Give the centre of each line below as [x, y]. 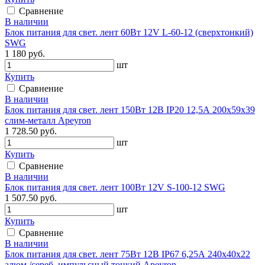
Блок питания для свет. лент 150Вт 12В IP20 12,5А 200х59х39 [130, 109]
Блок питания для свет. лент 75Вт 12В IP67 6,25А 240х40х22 [127, 254]
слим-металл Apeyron [48, 120]
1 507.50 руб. [31, 198]
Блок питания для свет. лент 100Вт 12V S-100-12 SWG [115, 187]
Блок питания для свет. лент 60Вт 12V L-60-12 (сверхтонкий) [129, 32]
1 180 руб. [25, 53]
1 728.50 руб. [31, 131]
